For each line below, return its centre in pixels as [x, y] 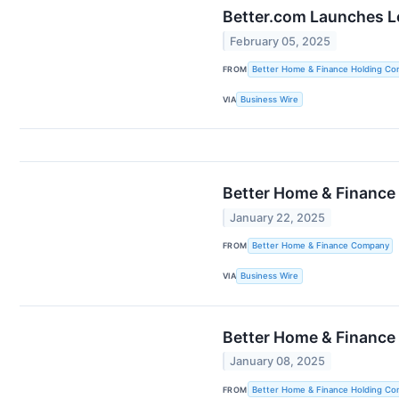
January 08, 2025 [278, 361]
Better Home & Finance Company [320, 246]
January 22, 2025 [278, 217]
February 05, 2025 [281, 41]
